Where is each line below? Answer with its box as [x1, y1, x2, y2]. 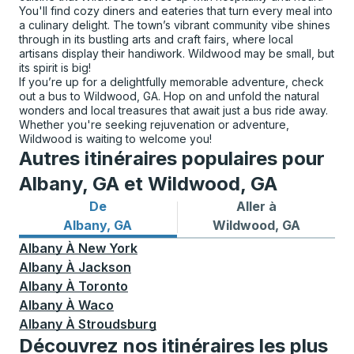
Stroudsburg [78, 316, 156, 332]
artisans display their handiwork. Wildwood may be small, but [19, 47, 334, 60]
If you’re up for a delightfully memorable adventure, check [19, 75, 324, 88]
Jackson [78, 259, 131, 275]
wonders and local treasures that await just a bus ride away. [19, 104, 328, 117]
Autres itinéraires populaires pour [19, 147, 325, 170]
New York [78, 240, 137, 256]
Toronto [78, 278, 128, 294]
